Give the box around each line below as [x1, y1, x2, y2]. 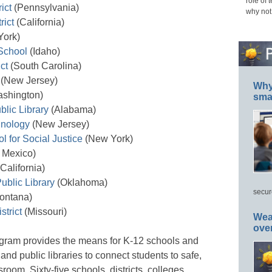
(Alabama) [49, 104, 96, 115]
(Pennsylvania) [12, 2, 79, 13]
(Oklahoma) [55, 177, 107, 188]
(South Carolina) [8, 60, 81, 71]
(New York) [83, 133, 133, 144]
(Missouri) [22, 206, 67, 217]
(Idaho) [27, 46, 60, 56]
